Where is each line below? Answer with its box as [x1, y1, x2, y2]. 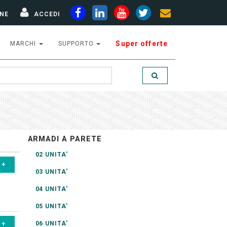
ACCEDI [34, 10, 60, 18]
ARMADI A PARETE [27, 135, 102, 143]
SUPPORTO [58, 40, 96, 47]
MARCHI [10, 40, 38, 47]
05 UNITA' [35, 203, 68, 210]
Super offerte [116, 40, 168, 48]
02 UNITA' [35, 151, 68, 158]
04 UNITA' [35, 185, 68, 193]
